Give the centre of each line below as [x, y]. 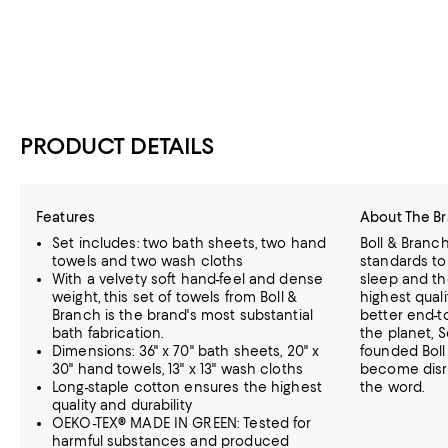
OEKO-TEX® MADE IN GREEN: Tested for [182, 423]
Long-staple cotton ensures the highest [187, 387]
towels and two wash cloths [148, 261]
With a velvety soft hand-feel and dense [188, 279]
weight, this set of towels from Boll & [174, 297]
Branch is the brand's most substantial [182, 315]
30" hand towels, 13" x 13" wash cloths [177, 369]
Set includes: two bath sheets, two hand [189, 243]
